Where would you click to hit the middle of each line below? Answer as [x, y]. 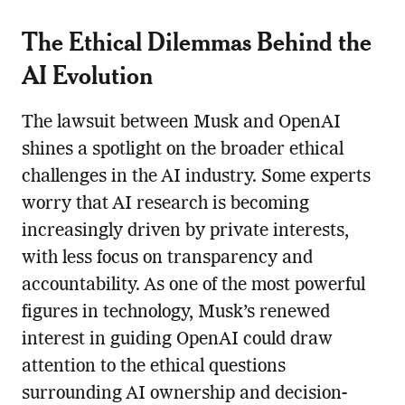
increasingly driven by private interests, [185, 232]
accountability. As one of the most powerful [193, 286]
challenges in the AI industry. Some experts [196, 178]
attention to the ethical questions [153, 367]
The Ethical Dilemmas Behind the [196, 42]
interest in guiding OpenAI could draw [177, 340]
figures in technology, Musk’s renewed [175, 313]
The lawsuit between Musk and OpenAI [181, 123]
